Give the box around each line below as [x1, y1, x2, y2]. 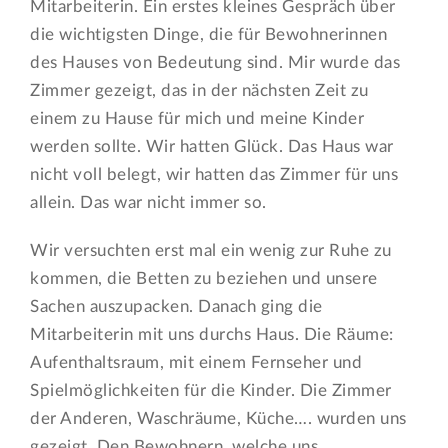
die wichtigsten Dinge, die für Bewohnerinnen [30, 26, 388, 44]
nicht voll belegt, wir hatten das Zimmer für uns [30, 166, 399, 184]
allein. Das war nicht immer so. [30, 194, 267, 212]
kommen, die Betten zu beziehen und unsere [30, 270, 378, 288]
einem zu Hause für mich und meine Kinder [30, 110, 365, 128]
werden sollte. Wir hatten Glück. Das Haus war [30, 138, 394, 156]
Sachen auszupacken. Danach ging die [30, 298, 323, 316]
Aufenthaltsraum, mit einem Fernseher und [30, 354, 363, 372]
